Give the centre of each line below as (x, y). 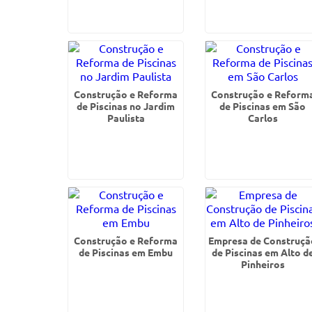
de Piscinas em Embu (126, 252)
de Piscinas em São (263, 106)
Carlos (263, 118)
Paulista (126, 118)
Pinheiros (263, 264)
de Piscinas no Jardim (126, 106)
